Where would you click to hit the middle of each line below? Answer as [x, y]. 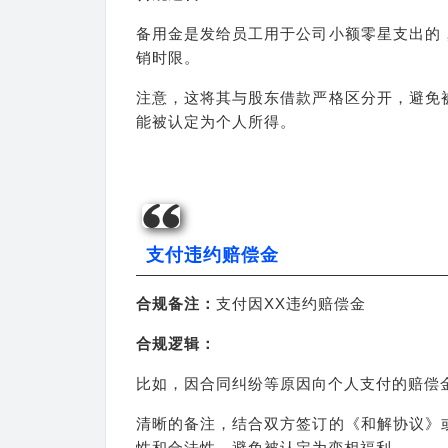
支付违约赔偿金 [212, 255]
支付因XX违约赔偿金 [291, 303]
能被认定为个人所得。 [216, 121]
